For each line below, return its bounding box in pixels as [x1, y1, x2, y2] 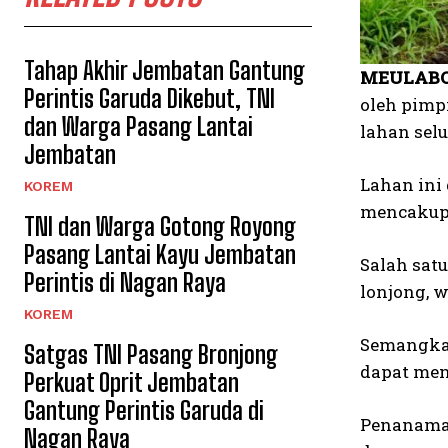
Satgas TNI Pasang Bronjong [24, 340, 278, 369]
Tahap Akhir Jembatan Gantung [24, 56, 305, 85]
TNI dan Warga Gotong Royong [24, 212, 296, 241]
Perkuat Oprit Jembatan [24, 368, 239, 397]
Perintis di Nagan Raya [24, 268, 226, 297]
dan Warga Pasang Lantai [24, 112, 253, 141]
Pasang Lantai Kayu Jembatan [24, 240, 296, 269]
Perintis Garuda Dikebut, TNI [24, 84, 275, 113]
